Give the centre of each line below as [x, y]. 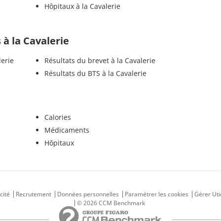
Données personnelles [88, 194]
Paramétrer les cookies [156, 194]
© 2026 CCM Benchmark [111, 203]
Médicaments [67, 130]
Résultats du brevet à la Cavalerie [100, 60]
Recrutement [33, 194]
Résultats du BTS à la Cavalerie [95, 73]
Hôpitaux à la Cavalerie [82, 6]
